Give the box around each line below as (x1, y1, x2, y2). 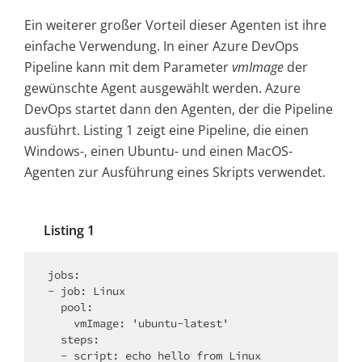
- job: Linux (48, 284, 125, 299)
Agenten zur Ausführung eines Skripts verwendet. (24, 163, 326, 182)
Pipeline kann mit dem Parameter (24, 58, 232, 77)
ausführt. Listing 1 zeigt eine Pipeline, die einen (24, 121, 309, 140)
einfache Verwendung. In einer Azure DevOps (24, 37, 299, 56)
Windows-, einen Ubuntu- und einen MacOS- (24, 142, 293, 161)
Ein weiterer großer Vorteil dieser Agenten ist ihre (24, 16, 326, 35)
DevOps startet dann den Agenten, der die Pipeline (24, 100, 333, 119)
